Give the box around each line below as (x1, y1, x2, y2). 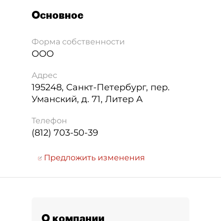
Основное (32, 8, 83, 21)
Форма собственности (32, 37, 125, 46)
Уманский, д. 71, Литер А (32, 94, 143, 105)
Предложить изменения (42, 153, 145, 162)
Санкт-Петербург (66, 82, 146, 93)
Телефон (32, 116, 67, 125)
